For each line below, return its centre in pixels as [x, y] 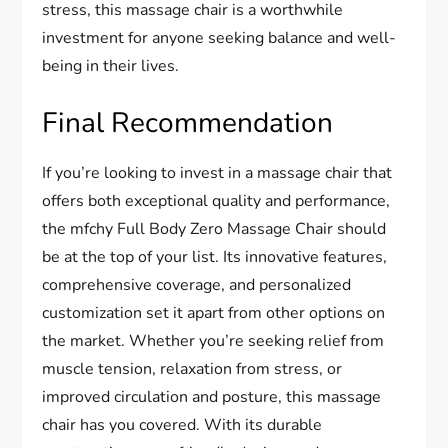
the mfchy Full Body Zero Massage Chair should [214, 229]
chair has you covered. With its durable [182, 425]
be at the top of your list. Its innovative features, [215, 257]
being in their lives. [111, 66]
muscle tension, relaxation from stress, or [192, 369]
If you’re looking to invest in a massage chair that [217, 173]
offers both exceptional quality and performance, [216, 201]
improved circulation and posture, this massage [212, 397]
